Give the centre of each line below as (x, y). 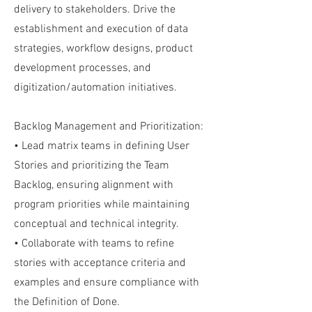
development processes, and (83, 68)
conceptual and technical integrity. (96, 224)
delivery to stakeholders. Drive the (95, 10)
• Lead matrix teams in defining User (102, 146)
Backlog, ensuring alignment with (94, 185)
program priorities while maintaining (102, 205)
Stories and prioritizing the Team (92, 166)
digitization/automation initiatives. (95, 88)
